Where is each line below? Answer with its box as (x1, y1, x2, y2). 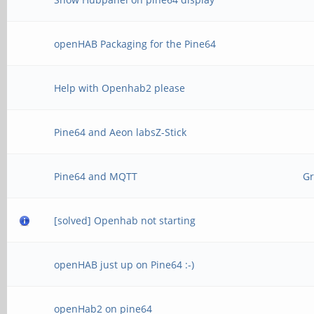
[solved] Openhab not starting (54, 214, 196, 227)
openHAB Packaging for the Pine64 (54, 37, 217, 50)
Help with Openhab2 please (54, 81, 186, 95)
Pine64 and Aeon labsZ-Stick (54, 125, 187, 139)
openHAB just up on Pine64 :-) (54, 258, 195, 271)
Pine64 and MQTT (54, 170, 138, 183)
